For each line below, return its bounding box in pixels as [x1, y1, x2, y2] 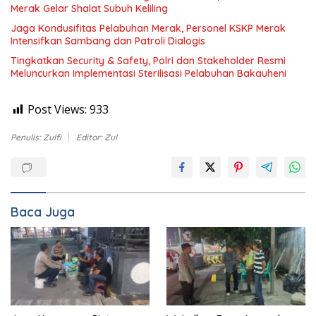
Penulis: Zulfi [11, 132, 61, 142]
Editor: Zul [76, 132, 117, 142]
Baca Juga [11, 204, 75, 220]
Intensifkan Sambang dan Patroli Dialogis [11, 35, 205, 47]
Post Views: [28, 102, 87, 117]
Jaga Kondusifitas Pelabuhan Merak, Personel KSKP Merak [11, 22, 286, 35]
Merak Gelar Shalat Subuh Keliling [11, 2, 168, 15]
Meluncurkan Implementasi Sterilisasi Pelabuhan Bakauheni [11, 67, 286, 80]
